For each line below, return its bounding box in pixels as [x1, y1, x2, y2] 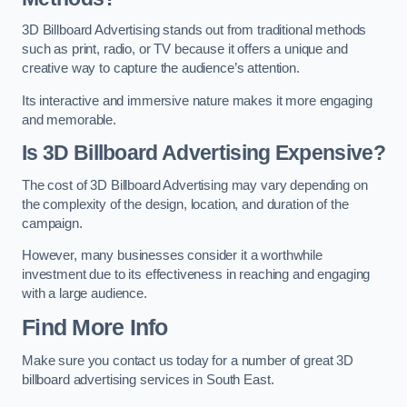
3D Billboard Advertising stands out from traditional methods [22, 23, 367, 38]
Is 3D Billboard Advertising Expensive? [22, 141, 386, 165]
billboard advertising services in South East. [22, 372, 274, 388]
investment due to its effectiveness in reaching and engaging [22, 267, 371, 283]
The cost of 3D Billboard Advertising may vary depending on [22, 177, 368, 193]
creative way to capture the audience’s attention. [22, 61, 300, 76]
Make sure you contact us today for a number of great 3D [22, 353, 354, 369]
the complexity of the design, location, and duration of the [22, 196, 349, 212]
